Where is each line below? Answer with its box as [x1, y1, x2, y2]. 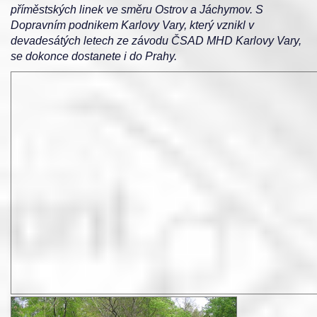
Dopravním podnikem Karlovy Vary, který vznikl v [11, 19, 254, 31]
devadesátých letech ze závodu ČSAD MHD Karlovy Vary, [11, 35, 301, 47]
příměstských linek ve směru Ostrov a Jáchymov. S [11, 4, 263, 16]
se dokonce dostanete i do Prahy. [11, 50, 177, 62]
